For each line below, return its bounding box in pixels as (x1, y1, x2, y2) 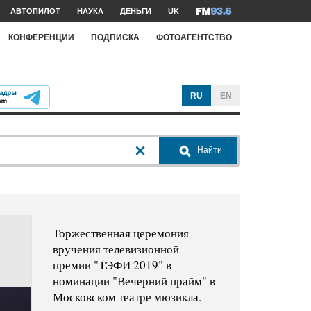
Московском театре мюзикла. (52, 289, 201, 305)
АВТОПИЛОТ (10, 7, 60, 15)
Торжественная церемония (52, 225, 189, 242)
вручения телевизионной (52, 241, 179, 258)
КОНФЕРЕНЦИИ (8, 32, 74, 42)
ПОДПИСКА (91, 32, 140, 42)
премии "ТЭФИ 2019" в (52, 257, 171, 274)
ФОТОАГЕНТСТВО (156, 32, 232, 42)
